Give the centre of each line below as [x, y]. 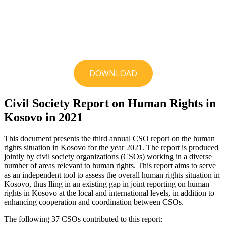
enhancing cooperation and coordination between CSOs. [94, 202]
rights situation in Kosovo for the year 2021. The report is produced [111, 148]
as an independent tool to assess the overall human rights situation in [112, 175]
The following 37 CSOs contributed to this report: [83, 219]
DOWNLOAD [113, 73]
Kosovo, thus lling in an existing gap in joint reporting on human [107, 184]
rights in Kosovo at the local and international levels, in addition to [109, 193]
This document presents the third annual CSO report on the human [109, 139]
